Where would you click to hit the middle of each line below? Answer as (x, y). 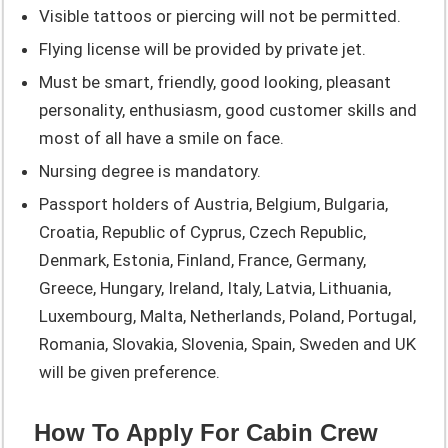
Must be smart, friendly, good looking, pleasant (215, 81)
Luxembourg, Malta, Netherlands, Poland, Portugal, (228, 315)
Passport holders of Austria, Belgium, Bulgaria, (214, 203)
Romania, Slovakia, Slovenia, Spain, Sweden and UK (228, 343)
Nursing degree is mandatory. (150, 170)
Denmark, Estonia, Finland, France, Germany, (203, 259)
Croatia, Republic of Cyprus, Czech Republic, (203, 231)
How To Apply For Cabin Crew (206, 432)
